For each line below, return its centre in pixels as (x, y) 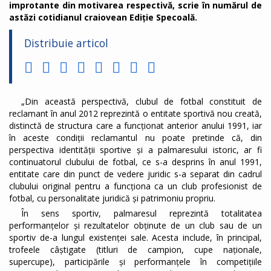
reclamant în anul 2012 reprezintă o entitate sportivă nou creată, (135, 114)
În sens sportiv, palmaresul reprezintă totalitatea (142, 214)
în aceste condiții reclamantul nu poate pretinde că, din (135, 138)
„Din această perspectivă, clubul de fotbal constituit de (142, 102)
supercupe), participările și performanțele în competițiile (135, 262)
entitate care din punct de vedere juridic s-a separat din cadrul (135, 174)
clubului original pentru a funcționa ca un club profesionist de (135, 186)
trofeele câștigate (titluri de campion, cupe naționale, (135, 250)
